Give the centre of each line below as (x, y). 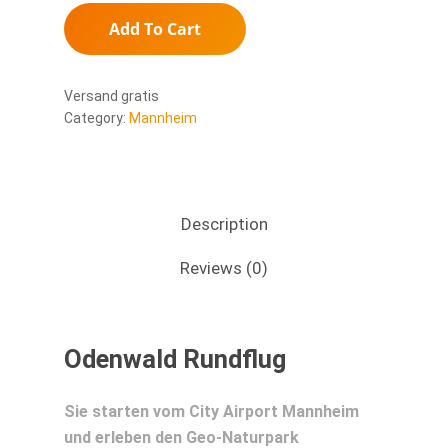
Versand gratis (111, 96)
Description (224, 224)
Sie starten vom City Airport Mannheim (211, 412)
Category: (96, 118)
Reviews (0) (224, 268)
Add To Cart (155, 29)
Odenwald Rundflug (175, 359)
